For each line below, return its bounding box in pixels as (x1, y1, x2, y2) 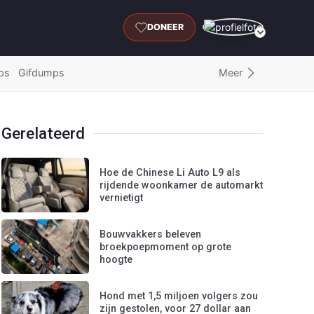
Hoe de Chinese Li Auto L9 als (100, 167, 241, 179)
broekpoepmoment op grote (100, 241, 232, 254)
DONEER (147, 22, 184, 33)
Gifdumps (18, 67, 64, 78)
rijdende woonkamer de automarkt (100, 179, 264, 192)
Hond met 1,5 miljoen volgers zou (100, 290, 259, 303)
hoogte (100, 254, 133, 266)
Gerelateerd (1, 124, 86, 142)
